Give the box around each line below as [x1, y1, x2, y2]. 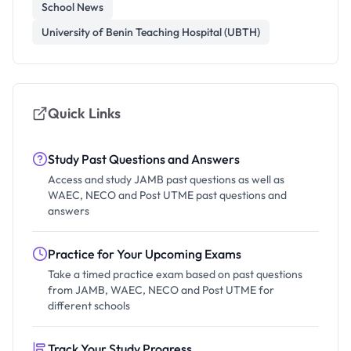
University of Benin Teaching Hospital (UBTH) [42, 25, 260, 39]
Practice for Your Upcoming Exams [48, 246, 241, 262]
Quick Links [48, 104, 121, 122]
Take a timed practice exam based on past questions [48, 267, 302, 281]
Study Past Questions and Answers [48, 151, 240, 167]
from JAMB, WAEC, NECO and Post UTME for [48, 283, 274, 297]
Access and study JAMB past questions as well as [48, 172, 284, 186]
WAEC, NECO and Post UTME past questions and [48, 188, 287, 202]
